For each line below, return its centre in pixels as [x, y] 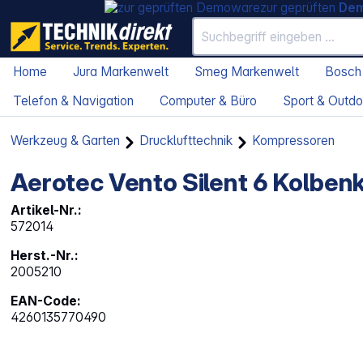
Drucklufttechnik [186, 141]
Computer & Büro [208, 101]
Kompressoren [294, 141]
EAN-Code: [46, 301]
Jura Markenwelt [121, 72]
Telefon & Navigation [73, 101]
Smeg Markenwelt [247, 72]
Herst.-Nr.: [45, 256]
